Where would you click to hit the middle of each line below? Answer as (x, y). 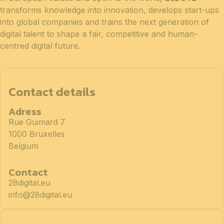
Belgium (23, 146)
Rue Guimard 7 (37, 122)
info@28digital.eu (40, 194)
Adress (25, 111)
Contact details (52, 92)
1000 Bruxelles (37, 134)
